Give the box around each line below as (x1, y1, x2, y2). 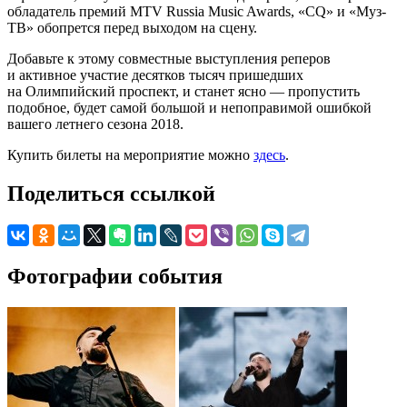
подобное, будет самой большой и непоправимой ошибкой (7, 99, 372, 115)
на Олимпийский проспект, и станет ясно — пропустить (7, 83, 360, 99)
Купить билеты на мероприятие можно (7, 146, 253, 163)
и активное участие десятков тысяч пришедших (7, 66, 303, 83)
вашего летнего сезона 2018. (7, 115, 184, 132)
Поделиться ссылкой (7, 181, 215, 205)
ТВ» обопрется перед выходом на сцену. (7, 19, 257, 35)
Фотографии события (7, 263, 223, 288)
